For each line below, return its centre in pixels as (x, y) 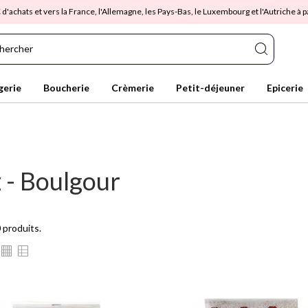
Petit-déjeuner (210, 88)
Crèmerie (133, 88)
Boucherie (66, 88)
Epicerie (285, 88)
